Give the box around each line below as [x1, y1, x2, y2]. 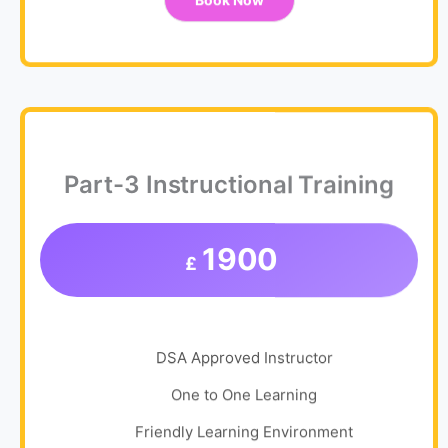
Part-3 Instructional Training [64, 173, 394, 203]
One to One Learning [171, 388, 317, 408]
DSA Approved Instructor [155, 351, 333, 371]
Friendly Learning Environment [135, 425, 353, 445]
